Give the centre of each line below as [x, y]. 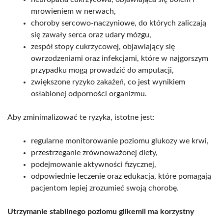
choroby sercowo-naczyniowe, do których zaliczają [119, 23]
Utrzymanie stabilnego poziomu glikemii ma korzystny [101, 211]
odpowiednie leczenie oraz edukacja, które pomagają [121, 176]
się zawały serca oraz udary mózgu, [91, 35]
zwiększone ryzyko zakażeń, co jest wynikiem [108, 82]
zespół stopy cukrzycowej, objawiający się [103, 46]
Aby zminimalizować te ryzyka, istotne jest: [81, 117]
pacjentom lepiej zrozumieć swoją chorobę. [105, 188]
